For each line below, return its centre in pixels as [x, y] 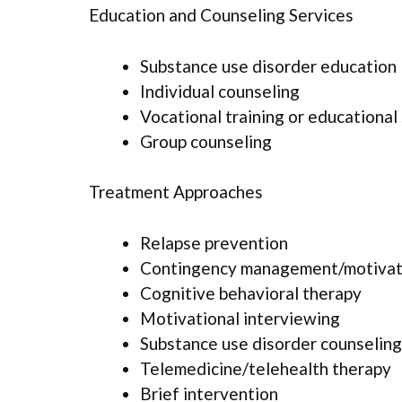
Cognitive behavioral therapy [251, 293]
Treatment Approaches [176, 192]
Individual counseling [220, 91]
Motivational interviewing [240, 318]
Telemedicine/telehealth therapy [266, 368]
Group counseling [206, 141]
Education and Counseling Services [221, 15]
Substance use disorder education [268, 66]
